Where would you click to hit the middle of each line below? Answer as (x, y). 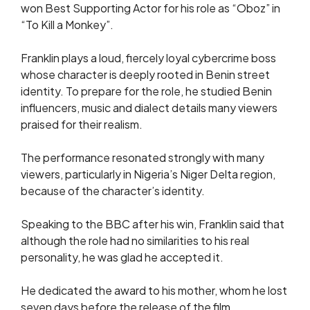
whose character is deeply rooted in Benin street (145, 74)
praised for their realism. (82, 124)
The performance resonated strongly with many (143, 157)
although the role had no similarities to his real (135, 240)
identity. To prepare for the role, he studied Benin (146, 91)
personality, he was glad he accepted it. (122, 257)
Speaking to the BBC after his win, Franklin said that (153, 224)
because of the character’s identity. (113, 190)
